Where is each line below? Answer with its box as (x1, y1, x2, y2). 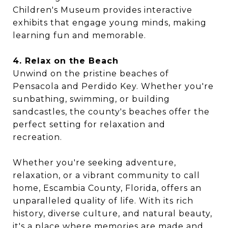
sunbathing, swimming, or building (13, 94, 170, 104)
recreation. (13, 132, 62, 142)
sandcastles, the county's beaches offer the (13, 107, 210, 117)
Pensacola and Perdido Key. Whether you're (13, 81, 214, 92)
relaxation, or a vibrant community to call (13, 170, 200, 181)
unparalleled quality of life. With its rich (13, 196, 193, 206)
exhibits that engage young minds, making (13, 18, 207, 28)
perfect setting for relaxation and (13, 120, 165, 130)
